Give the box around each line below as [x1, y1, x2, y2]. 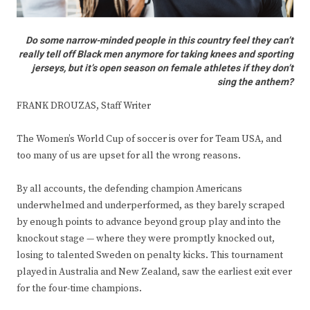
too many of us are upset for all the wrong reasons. [17, 149, 241, 163]
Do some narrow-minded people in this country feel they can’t [26, 33, 293, 48]
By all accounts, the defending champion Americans [17, 183, 242, 196]
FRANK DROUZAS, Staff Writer [17, 100, 151, 113]
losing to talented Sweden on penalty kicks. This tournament [17, 249, 283, 262]
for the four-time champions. [17, 282, 142, 295]
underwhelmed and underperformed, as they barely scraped [17, 199, 284, 212]
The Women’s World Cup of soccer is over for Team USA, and [17, 133, 282, 146]
